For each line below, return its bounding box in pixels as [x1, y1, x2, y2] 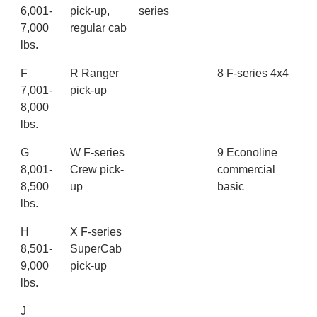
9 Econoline [217, 146, 277, 159]
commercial [217, 163, 275, 176]
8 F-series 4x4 [217, 67, 289, 80]
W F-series [70, 146, 125, 159]
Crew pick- [70, 163, 124, 176]
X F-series [70, 226, 122, 238]
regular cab [70, 22, 127, 35]
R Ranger [70, 67, 119, 80]
